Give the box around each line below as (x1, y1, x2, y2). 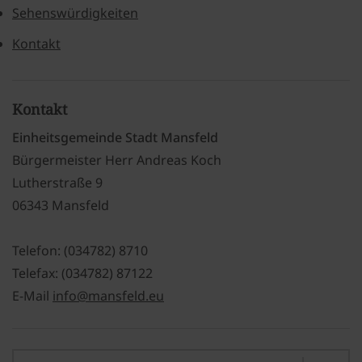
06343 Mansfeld (12, 196, 109, 215)
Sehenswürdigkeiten (12, 4, 138, 23)
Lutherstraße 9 (12, 174, 103, 192)
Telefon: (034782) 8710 (12, 242, 148, 260)
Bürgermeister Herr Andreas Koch (12, 151, 221, 170)
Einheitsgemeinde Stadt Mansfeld (12, 128, 218, 147)
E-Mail (12, 287, 53, 305)
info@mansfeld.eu (53, 287, 164, 305)
